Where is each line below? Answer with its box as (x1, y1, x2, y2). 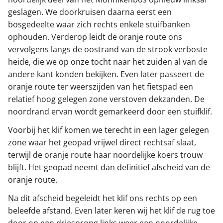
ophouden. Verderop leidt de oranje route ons (8, 31, 182, 43)
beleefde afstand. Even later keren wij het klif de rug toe (8, 205, 215, 217)
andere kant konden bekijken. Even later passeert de (8, 69, 204, 80)
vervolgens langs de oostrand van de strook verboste (8, 44, 208, 55)
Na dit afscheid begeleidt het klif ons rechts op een (8, 193, 197, 204)
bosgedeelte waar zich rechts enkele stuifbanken (8, 19, 190, 30)
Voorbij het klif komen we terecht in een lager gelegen (8, 124, 209, 136)
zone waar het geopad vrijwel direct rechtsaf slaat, (8, 137, 196, 148)
